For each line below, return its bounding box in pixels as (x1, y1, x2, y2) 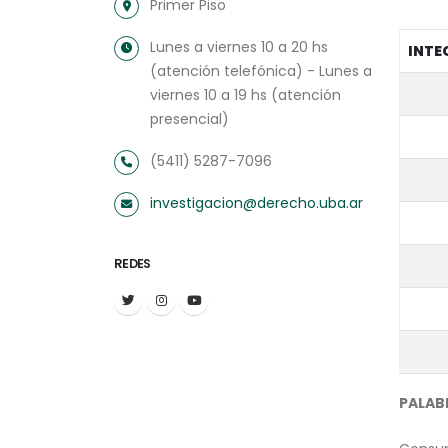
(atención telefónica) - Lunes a (150, 61, 372, 81)
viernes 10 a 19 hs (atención (150, 85, 341, 105)
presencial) (150, 109, 229, 129)
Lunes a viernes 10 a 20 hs (150, 37, 328, 57)
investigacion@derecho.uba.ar (150, 193, 363, 213)
